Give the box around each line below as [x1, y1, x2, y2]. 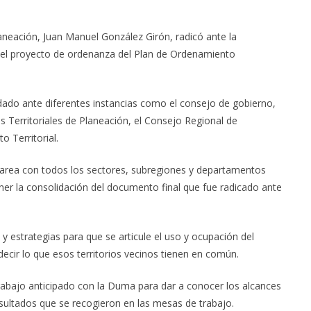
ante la [203, 29, 237, 43]
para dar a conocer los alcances [135, 278, 281, 292]
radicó [176, 29, 203, 43]
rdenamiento [178, 47, 235, 60]
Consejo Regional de [142, 113, 237, 127]
